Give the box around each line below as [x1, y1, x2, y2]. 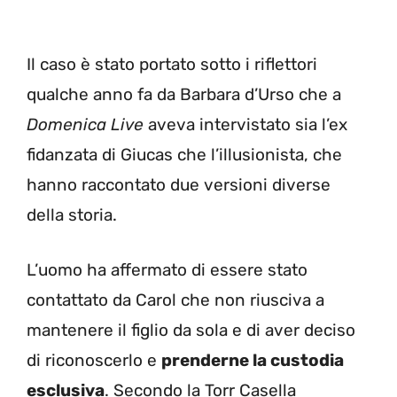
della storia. [27, 204, 117, 225]
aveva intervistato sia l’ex [144, 113, 347, 135]
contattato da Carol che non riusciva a [27, 290, 324, 311]
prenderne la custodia [161, 350, 344, 371]
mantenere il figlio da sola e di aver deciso [27, 320, 355, 341]
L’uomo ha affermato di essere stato [27, 260, 307, 281]
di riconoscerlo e [27, 350, 161, 371]
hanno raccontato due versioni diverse [27, 174, 331, 195]
